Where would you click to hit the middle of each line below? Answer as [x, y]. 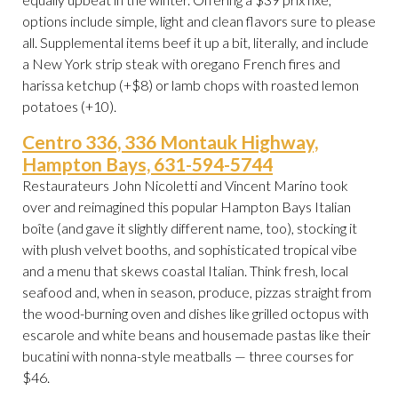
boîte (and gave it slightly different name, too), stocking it [190, 228]
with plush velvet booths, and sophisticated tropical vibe [190, 250]
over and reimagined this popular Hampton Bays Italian [187, 207]
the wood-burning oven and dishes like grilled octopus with [195, 314]
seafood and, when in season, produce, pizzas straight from [197, 292]
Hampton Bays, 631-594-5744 [147, 164]
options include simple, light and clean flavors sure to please [199, 21]
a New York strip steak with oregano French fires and [181, 64]
